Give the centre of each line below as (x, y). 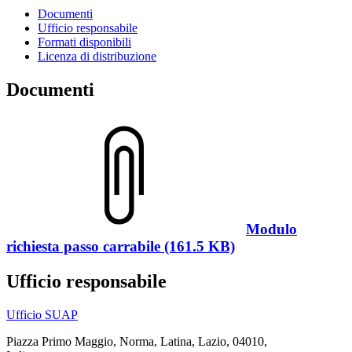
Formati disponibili (84, 42)
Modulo (271, 229)
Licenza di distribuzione (97, 56)
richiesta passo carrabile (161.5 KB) (121, 246)
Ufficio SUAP (42, 314)
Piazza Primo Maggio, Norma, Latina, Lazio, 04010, (137, 341)
